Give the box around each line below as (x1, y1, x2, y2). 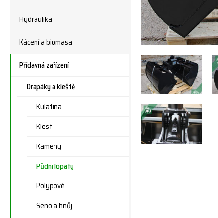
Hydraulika (19, 14, 52, 25)
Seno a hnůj (36, 200, 72, 212)
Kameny (36, 141, 61, 152)
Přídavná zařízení (19, 59, 69, 71)
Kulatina (36, 101, 62, 112)
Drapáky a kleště (27, 81, 75, 92)
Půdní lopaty (36, 161, 73, 172)
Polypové (36, 180, 65, 192)
